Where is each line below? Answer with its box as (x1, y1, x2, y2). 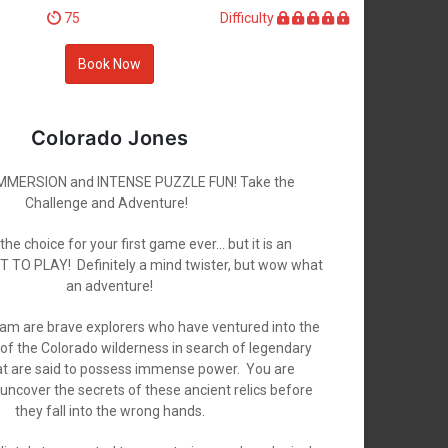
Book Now (78, 55, 141, 72)
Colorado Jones (30, 126, 189, 151)
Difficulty (220, 10, 278, 27)
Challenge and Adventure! (25, 195, 194, 212)
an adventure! (66, 278, 153, 295)
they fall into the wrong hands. (14, 403, 205, 420)
